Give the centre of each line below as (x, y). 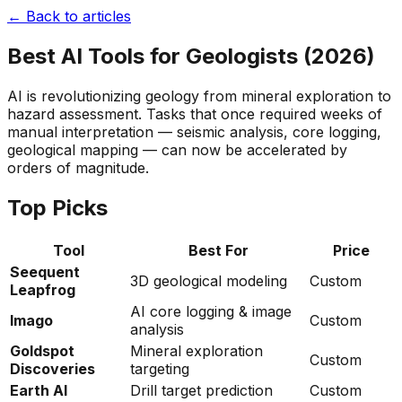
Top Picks (57, 207)
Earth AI (39, 390)
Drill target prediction (201, 390)
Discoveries (52, 368)
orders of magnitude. (78, 167)
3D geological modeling (209, 280)
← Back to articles (69, 16)
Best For (218, 250)
